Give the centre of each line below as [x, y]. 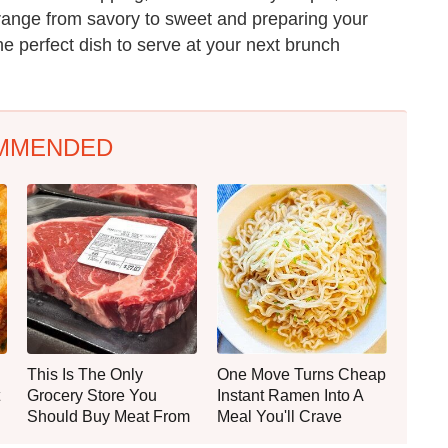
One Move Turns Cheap [301, 374]
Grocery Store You [92, 395]
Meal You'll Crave [279, 416]
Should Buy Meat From [108, 416]
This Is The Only [85, 374]
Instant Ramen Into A [290, 395]
